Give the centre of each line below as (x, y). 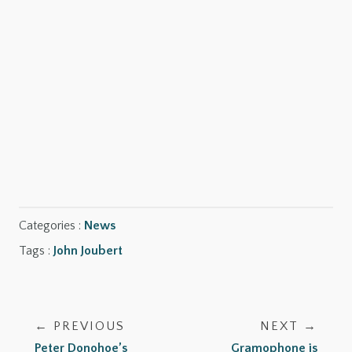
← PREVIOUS (80, 326)
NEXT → (289, 326)
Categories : (51, 226)
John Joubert (88, 251)
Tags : (36, 251)
